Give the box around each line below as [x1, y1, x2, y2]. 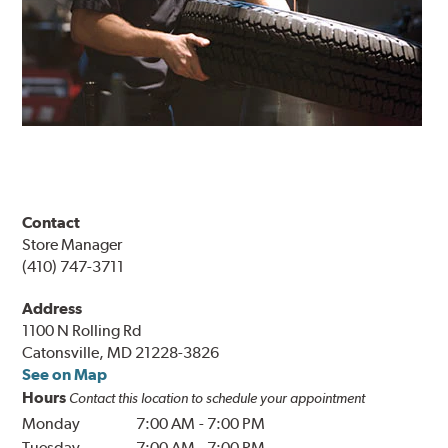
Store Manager [22, 235, 123, 255]
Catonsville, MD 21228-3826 [22, 343, 220, 363]
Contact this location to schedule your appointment [69, 390, 366, 407]
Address [22, 299, 83, 319]
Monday [22, 414, 81, 434]
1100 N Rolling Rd [22, 321, 143, 341]
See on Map [22, 365, 108, 385]
